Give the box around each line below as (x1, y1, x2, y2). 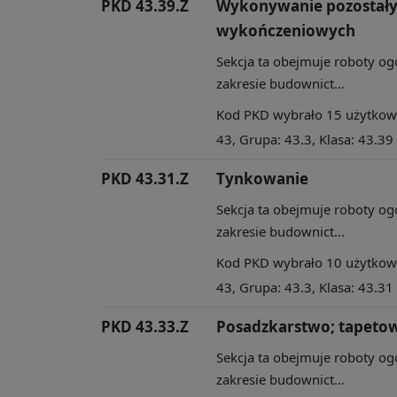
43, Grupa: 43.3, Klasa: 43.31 (216, 277, 393, 296)
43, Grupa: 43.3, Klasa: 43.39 (216, 129, 393, 148)
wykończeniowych (216, 19, 355, 41)
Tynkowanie (216, 167, 308, 189)
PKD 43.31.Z (101, 167, 189, 189)
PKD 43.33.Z (101, 315, 189, 337)
